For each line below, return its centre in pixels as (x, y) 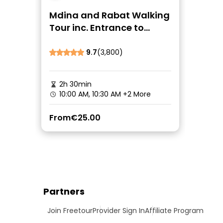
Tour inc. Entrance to (97, 28)
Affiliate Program (174, 211)
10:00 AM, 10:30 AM (90, 94)
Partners (64, 191)
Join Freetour (70, 211)
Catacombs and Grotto (104, 40)
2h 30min (74, 84)
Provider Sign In (119, 211)
